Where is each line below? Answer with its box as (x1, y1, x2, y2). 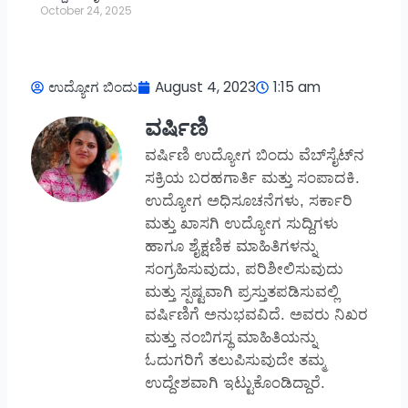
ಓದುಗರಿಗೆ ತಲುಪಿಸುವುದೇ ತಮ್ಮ (144, 352, 325, 370)
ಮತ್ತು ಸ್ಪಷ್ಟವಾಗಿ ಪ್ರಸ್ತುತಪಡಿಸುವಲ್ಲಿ (144, 283, 339, 301)
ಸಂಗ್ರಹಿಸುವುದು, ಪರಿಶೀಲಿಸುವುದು (144, 260, 343, 279)
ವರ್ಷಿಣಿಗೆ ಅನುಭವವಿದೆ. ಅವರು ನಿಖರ (144, 306, 368, 324)
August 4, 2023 (154, 77, 256, 97)
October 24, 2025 (39, 3, 132, 19)
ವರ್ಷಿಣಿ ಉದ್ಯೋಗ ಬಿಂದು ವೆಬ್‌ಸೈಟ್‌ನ (144, 147, 364, 165)
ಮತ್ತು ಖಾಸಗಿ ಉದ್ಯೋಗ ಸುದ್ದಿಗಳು (144, 215, 339, 233)
